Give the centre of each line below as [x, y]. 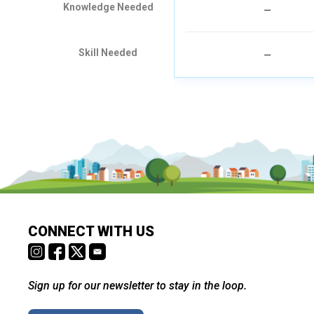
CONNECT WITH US [91, 231]
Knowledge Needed [108, 7]
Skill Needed [108, 53]
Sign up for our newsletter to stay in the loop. [137, 286]
